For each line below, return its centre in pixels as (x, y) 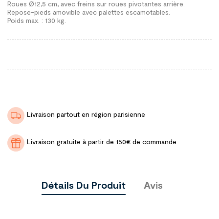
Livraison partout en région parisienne (86, 114)
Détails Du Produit (83, 185)
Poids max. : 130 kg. (37, 20)
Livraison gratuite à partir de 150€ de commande (102, 142)
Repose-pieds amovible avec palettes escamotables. (89, 12)
